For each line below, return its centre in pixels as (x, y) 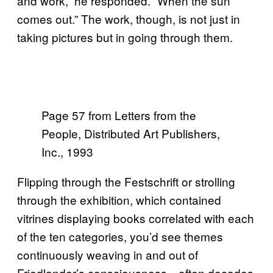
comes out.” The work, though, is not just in (129, 18)
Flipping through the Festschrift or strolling (126, 181)
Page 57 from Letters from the (119, 115)
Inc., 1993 (67, 151)
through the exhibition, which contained (119, 199)
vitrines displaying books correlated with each (136, 218)
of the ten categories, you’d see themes (120, 236)
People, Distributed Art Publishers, (131, 133)
